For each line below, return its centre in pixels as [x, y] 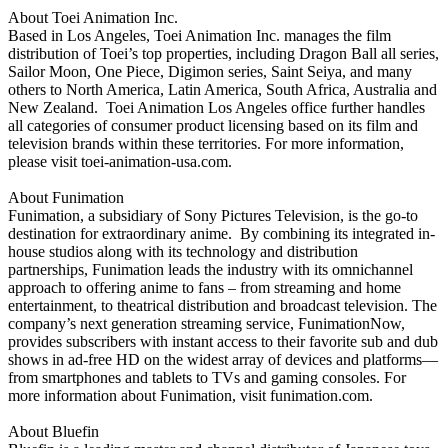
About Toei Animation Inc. [93, 17]
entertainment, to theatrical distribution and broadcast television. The [222, 305]
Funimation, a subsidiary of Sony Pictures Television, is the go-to [213, 215]
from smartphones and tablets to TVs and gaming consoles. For [207, 377]
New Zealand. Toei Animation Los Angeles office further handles [216, 107]
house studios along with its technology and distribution [183, 251]
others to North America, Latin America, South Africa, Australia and [222, 89]
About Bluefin [53, 431]
